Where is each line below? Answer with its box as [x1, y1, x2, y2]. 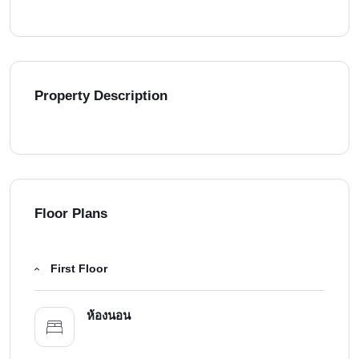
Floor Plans [34, 206, 107, 222]
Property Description [34, 88, 167, 104]
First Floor [50, 262, 107, 276]
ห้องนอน [87, 309, 131, 323]
